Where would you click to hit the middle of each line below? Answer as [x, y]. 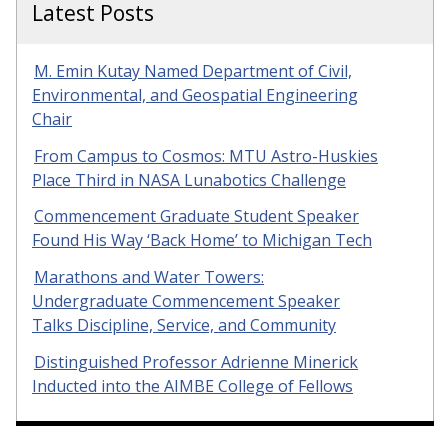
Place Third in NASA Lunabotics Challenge [189, 179]
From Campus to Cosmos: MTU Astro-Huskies [206, 155]
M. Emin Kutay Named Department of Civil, [193, 70]
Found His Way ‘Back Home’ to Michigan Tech [202, 240]
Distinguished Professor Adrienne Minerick [196, 362]
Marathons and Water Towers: [149, 277]
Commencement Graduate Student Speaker [196, 216]
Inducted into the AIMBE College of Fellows [192, 386]
